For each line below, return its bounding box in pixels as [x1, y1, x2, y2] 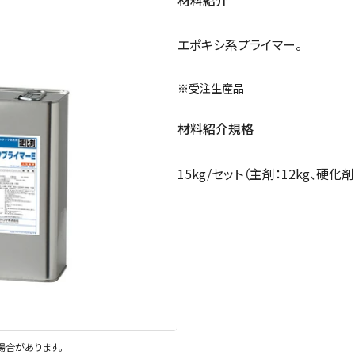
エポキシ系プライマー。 [177, 34, 302, 54]
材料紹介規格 [177, 119, 254, 139]
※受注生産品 [177, 79, 244, 96]
